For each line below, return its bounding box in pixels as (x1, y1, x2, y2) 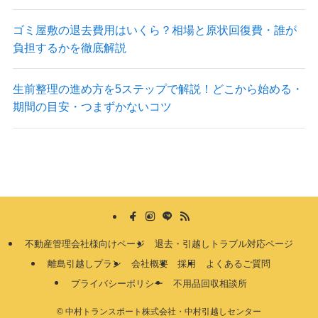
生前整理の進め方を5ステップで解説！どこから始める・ (12, 82, 303, 96)
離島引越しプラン (48, 258, 122, 270)
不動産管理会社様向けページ (25, 238, 146, 250)
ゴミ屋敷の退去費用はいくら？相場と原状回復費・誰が (12, 23, 297, 37)
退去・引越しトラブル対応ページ (154, 238, 293, 250)
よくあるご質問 (205, 258, 270, 270)
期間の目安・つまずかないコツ (12, 100, 172, 114)
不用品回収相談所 (172, 278, 247, 290)
